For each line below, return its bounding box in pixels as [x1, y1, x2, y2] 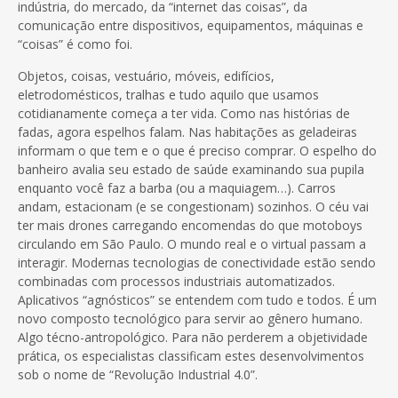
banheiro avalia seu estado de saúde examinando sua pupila [18, 160, 364, 178]
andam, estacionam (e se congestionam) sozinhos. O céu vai [18, 197, 369, 215]
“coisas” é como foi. [18, 35, 132, 52]
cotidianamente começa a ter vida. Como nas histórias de [18, 104, 350, 122]
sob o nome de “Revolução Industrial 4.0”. [18, 365, 258, 383]
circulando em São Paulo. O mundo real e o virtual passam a [18, 235, 366, 252]
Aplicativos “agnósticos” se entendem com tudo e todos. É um [18, 291, 377, 308]
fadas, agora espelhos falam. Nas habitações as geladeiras [18, 123, 357, 140]
